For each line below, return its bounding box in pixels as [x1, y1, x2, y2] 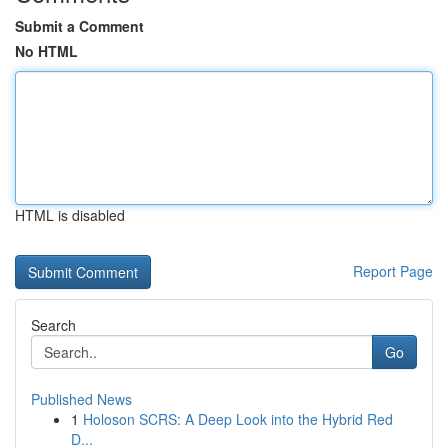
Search [31, 315, 76, 335]
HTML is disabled [15, 205, 125, 225]
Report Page [353, 261, 433, 281]
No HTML [15, 41, 78, 61]
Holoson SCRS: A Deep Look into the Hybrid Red [83, 409, 393, 429]
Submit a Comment [15, 16, 144, 36]
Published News [31, 389, 132, 409]
